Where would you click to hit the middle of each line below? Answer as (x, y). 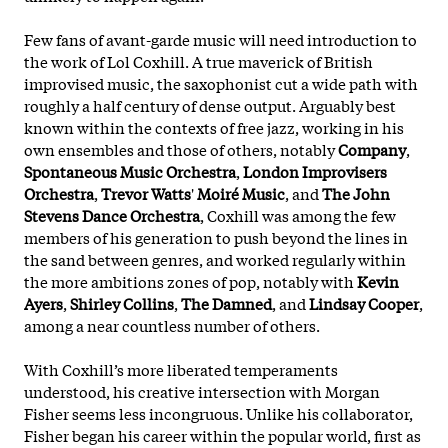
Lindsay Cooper (364, 302)
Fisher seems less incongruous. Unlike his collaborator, (218, 412)
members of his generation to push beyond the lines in (216, 236)
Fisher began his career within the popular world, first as (222, 434)
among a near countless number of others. (172, 324)
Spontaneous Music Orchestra (130, 170)
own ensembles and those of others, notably (181, 148)
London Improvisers (315, 170)
